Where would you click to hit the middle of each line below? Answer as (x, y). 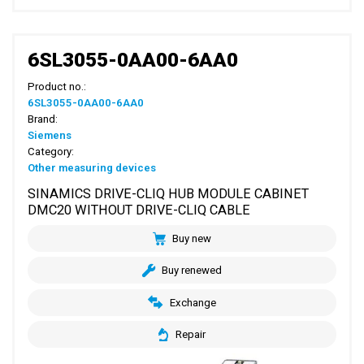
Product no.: (57, 86)
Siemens (50, 135)
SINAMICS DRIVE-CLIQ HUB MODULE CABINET (169, 193)
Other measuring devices (92, 167)
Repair (190, 335)
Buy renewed (192, 271)
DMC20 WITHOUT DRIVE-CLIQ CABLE (139, 210)
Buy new (192, 238)
